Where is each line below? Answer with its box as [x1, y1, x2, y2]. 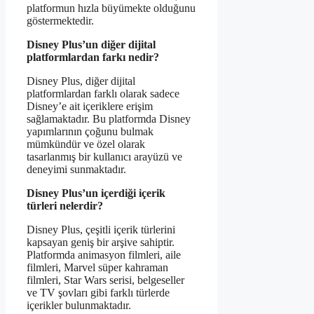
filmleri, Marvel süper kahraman [27, 261, 168, 273]
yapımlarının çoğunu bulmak [27, 125, 153, 137]
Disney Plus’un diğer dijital [27, 38, 156, 50]
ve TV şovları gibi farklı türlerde [27, 286, 170, 299]
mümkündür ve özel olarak [27, 137, 145, 150]
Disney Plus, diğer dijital [27, 74, 135, 87]
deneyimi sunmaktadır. [27, 163, 126, 175]
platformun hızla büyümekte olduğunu [27, 1, 196, 14]
